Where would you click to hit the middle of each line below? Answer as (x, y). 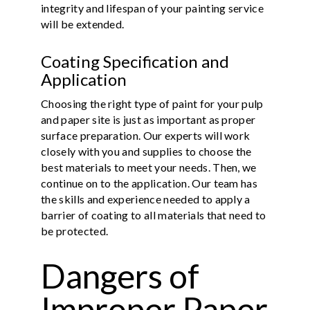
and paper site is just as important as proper (148, 119)
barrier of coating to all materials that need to (154, 215)
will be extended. (83, 24)
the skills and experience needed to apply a (146, 199)
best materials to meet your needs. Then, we (149, 167)
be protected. (76, 230)
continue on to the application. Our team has (149, 183)
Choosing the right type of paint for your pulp (152, 103)
